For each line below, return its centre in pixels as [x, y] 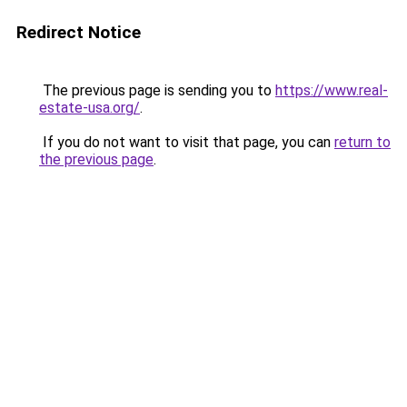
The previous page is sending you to [157, 90]
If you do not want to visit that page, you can [187, 142]
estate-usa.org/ [89, 108]
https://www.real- [332, 90]
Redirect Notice [79, 32]
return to [362, 142]
